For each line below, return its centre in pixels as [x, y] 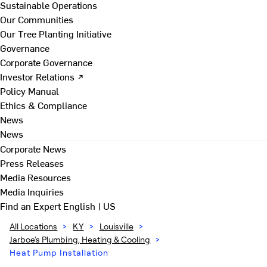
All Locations [34, 226]
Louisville [116, 226]
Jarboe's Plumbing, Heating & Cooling [80, 239]
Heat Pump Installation [59, 252]
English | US [89, 206]
